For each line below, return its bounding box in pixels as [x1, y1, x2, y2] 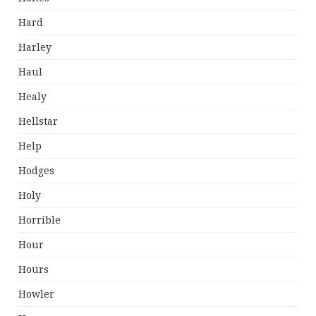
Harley [18, 42, 52, 53]
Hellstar [18, 116, 59, 127]
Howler [18, 288, 55, 300]
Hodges [18, 165, 55, 176]
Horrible [18, 214, 61, 226]
